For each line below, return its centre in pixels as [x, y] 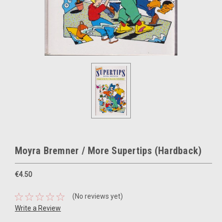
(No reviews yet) [97, 196]
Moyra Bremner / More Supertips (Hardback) [109, 151]
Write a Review [38, 208]
